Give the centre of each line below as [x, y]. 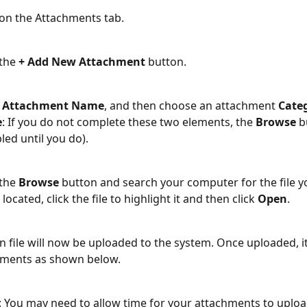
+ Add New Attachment [82, 61]
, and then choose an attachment [191, 105]
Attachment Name [53, 105]
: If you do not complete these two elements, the [129, 122]
